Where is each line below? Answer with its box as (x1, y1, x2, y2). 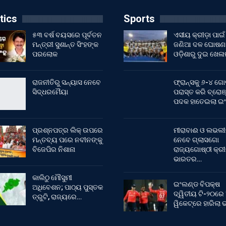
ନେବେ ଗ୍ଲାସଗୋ (173, 135, 219, 144)
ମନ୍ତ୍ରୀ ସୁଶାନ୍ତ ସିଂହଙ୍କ (32, 40, 98, 48)
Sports (123, 12, 155, 25)
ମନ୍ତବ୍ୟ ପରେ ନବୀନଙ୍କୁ (32, 135, 102, 144)
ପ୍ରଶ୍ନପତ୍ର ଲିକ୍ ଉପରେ (32, 126, 103, 134)
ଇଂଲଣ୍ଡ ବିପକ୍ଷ (173, 180, 220, 188)
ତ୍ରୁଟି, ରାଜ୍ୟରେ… (32, 193, 82, 201)
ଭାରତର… (173, 154, 202, 163)
